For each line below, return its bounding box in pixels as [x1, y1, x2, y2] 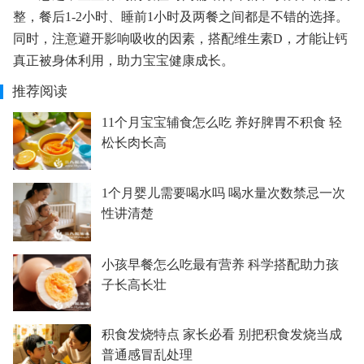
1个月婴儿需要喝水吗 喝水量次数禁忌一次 [101, 185, 345, 200]
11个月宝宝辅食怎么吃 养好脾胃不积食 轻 [101, 115, 342, 129]
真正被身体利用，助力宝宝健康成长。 [13, 54, 234, 67]
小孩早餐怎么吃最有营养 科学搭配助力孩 [101, 257, 339, 271]
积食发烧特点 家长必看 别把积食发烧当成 [101, 327, 342, 342]
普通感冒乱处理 [101, 348, 193, 362]
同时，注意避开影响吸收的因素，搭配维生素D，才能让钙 [13, 32, 348, 45]
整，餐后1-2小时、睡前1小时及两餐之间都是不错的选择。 [13, 10, 349, 24]
